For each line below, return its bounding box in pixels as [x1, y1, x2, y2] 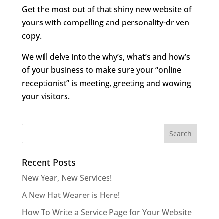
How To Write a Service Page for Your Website [22, 207, 192, 218]
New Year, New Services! [22, 173, 112, 184]
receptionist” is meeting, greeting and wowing [22, 78, 191, 89]
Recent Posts [22, 156, 76, 169]
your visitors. [22, 91, 70, 102]
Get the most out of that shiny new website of [22, 4, 192, 15]
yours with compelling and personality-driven [22, 17, 189, 28]
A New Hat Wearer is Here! [22, 190, 120, 201]
